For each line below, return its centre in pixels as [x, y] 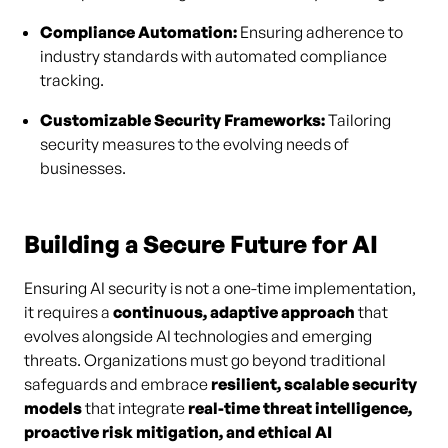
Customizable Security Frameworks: [182, 120]
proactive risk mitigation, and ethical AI [178, 432]
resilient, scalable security [314, 384]
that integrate [135, 408]
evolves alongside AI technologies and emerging [198, 336]
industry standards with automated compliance [213, 56]
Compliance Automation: [138, 32]
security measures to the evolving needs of [194, 144]
